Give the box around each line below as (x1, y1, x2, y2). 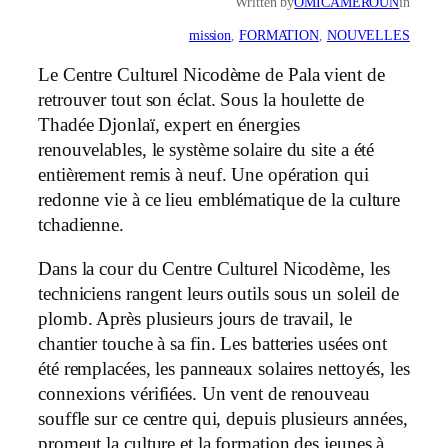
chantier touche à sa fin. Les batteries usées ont (38, 333, 388, 354)
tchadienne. (38, 215, 124, 236)
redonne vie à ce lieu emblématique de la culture (38, 190, 401, 211)
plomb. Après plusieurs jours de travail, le (38, 308, 352, 329)
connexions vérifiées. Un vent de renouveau (38, 383, 370, 404)
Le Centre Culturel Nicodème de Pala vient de (38, 65, 385, 86)
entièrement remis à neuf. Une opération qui (38, 165, 369, 186)
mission (188, 27, 232, 43)
